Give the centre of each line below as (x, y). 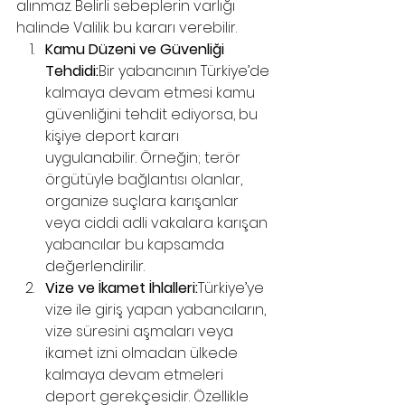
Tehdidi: (72, 71)
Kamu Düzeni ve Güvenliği (137, 49)
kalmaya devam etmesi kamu (152, 93)
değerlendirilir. (95, 266)
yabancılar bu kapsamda (137, 245)
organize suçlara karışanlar (144, 201)
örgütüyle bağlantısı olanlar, (146, 179)
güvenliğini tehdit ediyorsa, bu (153, 114)
